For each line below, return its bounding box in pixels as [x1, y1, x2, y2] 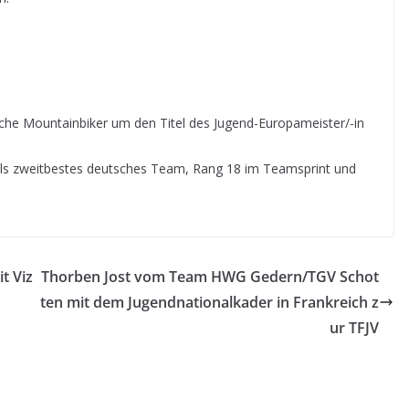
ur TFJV [330, 318, 379, 338]
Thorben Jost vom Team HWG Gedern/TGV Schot [41, 267, 379, 287]
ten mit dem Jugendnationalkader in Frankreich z [40, 292, 379, 312]
